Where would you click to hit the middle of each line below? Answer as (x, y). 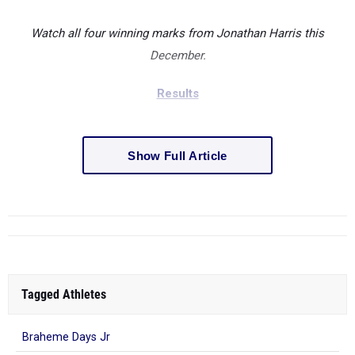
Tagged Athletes (64, 294)
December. (177, 55)
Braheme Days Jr (66, 337)
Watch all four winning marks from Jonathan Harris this (177, 33)
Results (177, 94)
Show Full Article (177, 155)
